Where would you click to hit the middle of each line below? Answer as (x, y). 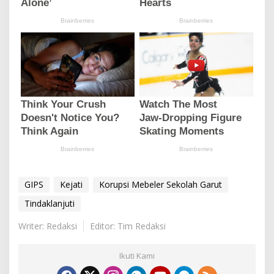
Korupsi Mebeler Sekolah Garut (161, 184)
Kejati (71, 184)
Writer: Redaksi (48, 226)
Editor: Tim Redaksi (128, 226)
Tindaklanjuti (50, 203)
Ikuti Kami (137, 255)
